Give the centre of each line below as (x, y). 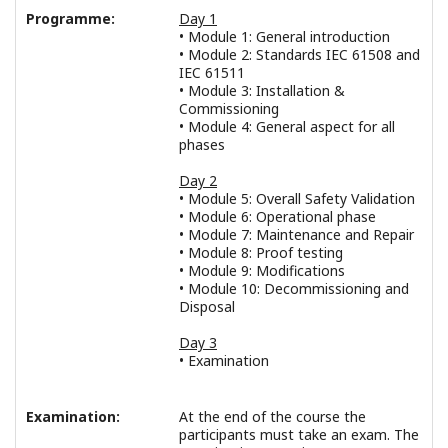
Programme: (70, 18)
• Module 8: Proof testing (261, 252)
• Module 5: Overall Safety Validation (297, 198)
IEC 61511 (212, 72)
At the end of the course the (272, 416)
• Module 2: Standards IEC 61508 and (299, 54)
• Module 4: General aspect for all (287, 126)
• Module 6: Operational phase (277, 216)
